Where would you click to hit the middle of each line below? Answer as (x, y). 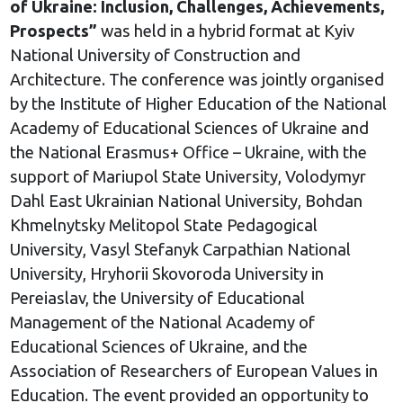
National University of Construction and (155, 55)
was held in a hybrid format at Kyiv (225, 31)
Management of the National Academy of (162, 322)
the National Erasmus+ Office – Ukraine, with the (188, 152)
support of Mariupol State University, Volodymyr (188, 177)
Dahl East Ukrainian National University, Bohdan (186, 201)
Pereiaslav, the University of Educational (157, 298)
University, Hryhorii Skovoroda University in (166, 274)
